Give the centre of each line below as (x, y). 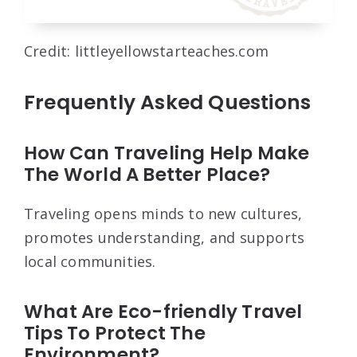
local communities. (90, 262)
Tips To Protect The (115, 333)
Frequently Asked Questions (168, 103)
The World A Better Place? (147, 175)
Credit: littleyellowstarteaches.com (146, 51)
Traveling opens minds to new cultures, (163, 214)
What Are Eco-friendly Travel (163, 312)
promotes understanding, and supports (165, 238)
